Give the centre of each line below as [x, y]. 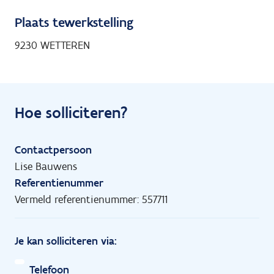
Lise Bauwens [46, 166]
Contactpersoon [53, 150]
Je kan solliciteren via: [66, 241]
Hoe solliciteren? [71, 112]
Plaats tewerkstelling [74, 22]
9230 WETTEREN [52, 45]
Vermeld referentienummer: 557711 [91, 199]
